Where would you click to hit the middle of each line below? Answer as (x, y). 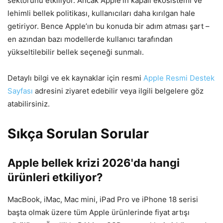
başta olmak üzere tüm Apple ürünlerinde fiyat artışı (99, 212)
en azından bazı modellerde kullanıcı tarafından (90, 39)
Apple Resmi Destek (179, 78)
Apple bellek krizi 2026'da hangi (94, 163)
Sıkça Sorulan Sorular (78, 133)
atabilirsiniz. (29, 104)
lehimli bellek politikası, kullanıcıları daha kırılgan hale (101, 13)
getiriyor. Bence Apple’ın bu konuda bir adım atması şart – (109, 26)
